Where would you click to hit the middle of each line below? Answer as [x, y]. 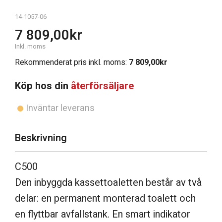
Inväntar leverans [60, 108]
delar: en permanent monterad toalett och [105, 198]
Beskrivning [41, 138]
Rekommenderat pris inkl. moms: [72, 62]
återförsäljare [102, 86]
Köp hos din [43, 86]
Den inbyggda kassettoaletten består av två [108, 182]
